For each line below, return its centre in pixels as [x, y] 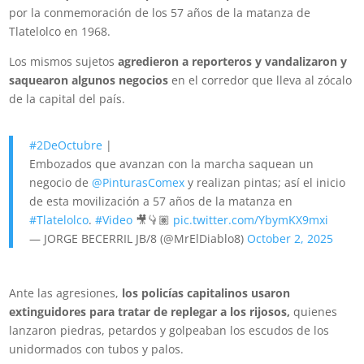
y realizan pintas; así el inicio [265, 183]
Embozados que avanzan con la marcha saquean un [172, 164]
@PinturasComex [139, 183]
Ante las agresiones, [66, 293]
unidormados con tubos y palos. [97, 349]
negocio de [61, 183]
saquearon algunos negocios [89, 80]
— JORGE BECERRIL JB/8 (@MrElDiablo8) [139, 239]
